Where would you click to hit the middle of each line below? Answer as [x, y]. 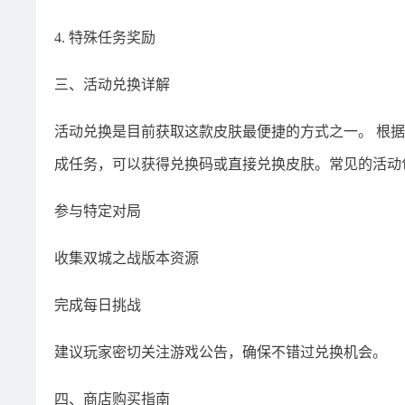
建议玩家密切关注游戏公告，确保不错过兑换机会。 [221, 352]
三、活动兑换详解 [112, 85]
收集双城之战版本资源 [127, 258]
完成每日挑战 [98, 305]
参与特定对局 [98, 211]
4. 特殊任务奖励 [105, 38]
